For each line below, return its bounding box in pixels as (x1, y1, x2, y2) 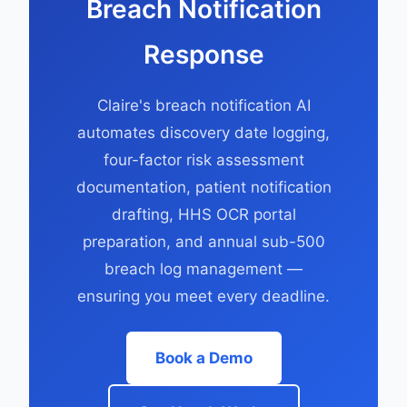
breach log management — (104, 260, 303, 278)
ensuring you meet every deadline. (77, 287, 330, 305)
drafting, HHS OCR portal (111, 205, 296, 223)
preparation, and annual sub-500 (82, 233, 325, 251)
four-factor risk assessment (103, 151, 304, 169)
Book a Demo (154, 349, 253, 367)
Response (143, 39, 264, 70)
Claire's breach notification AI (96, 96, 311, 114)
